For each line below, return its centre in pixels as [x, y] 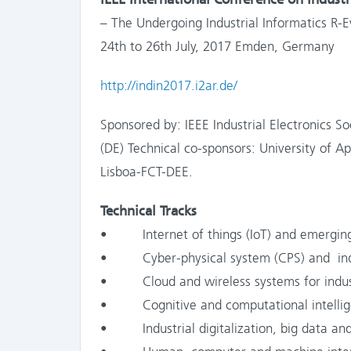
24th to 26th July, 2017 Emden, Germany [217, 46]
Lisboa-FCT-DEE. [147, 172]
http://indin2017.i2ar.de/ [169, 85]
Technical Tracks [148, 211]
